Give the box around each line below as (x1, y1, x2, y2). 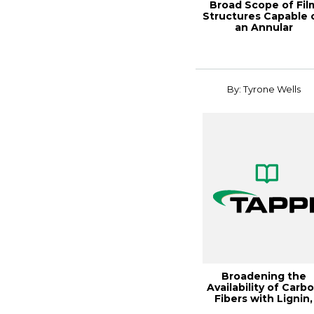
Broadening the (221, 270, 306, 282)
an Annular (234, 21, 293, 34)
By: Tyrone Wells (226, 83, 301, 95)
